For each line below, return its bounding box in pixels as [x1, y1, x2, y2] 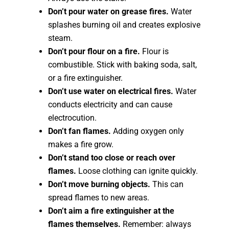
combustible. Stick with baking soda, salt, [48, 60, 197, 70]
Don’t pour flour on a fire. [48, 47, 141, 56]
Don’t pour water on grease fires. [48, 7, 169, 16]
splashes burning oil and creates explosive [48, 20, 201, 30]
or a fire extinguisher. [48, 73, 123, 83]
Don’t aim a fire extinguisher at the [48, 206, 175, 216]
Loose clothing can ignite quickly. [76, 166, 198, 176]
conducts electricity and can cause [48, 100, 173, 109]
